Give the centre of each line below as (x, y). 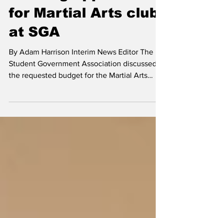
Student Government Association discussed (83, 96)
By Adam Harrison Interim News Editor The (81, 84)
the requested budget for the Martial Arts (78, 107)
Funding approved (75, 26)
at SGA (34, 64)
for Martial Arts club (84, 45)
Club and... (27, 119)
